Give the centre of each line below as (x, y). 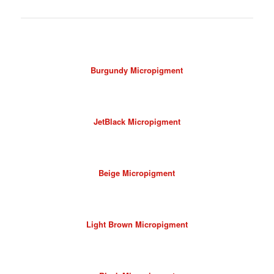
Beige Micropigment (137, 173)
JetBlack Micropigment (137, 122)
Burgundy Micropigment (137, 70)
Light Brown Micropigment (137, 224)
